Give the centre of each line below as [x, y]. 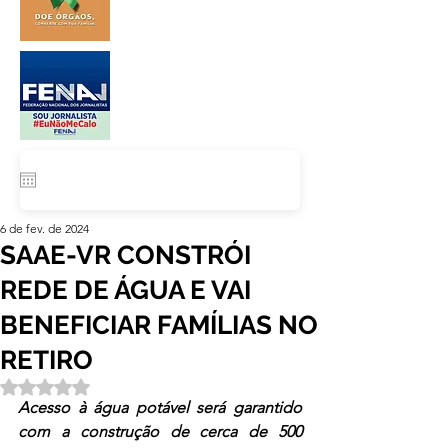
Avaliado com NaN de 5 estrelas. [146, 386]
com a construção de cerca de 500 [160, 431]
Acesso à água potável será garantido [160, 407]
